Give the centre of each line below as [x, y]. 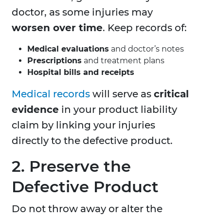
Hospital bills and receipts [81, 73]
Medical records [51, 94]
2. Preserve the [71, 166]
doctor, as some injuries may [82, 12]
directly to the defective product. [92, 141]
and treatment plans [123, 61]
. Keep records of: [145, 28]
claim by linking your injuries [83, 125]
